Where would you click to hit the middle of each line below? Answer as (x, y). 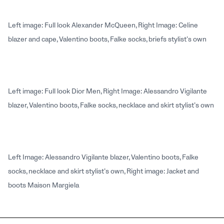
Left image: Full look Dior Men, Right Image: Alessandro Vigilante (107, 91)
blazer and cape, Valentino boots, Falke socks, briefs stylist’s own (107, 39)
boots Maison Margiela (43, 185)
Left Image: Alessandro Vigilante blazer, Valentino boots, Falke (103, 157)
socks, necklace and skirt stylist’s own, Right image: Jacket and (103, 171)
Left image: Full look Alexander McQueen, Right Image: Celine (103, 25)
